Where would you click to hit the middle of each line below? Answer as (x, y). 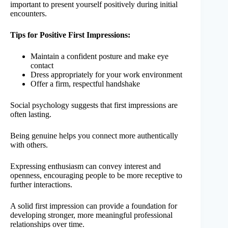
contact (42, 66)
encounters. (28, 14)
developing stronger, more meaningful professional (91, 215)
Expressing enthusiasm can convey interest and (85, 166)
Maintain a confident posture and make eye (99, 56)
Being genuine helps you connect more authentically (94, 136)
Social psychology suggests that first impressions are (94, 105)
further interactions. (41, 185)
